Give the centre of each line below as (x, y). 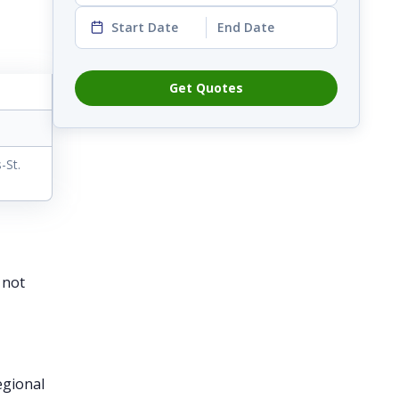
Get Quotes (206, 87)
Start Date (145, 27)
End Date (246, 27)
